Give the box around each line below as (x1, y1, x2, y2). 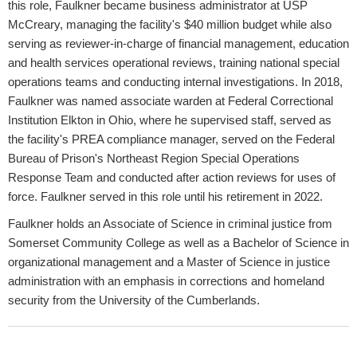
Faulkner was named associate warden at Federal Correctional (8, 93, 333, 108)
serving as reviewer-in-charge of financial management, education (8, 36, 349, 50)
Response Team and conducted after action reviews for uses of (8, 170, 335, 184)
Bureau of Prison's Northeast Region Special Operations (8, 151, 300, 165)
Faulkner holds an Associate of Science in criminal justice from (8, 216, 332, 230)
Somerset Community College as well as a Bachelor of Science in (8, 235, 349, 249)
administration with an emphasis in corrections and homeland (8, 273, 324, 288)
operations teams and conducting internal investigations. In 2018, (8, 74, 343, 88)
